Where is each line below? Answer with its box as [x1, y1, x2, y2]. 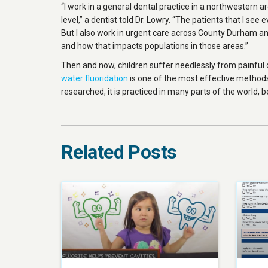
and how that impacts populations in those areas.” [61, 41, 248, 51]
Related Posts [61, 141, 177, 163]
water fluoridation [61, 74, 128, 83]
